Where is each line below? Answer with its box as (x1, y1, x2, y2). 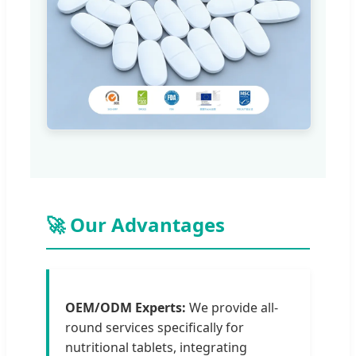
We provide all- (186, 298, 278, 316)
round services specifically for (65, 318, 244, 336)
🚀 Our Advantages (46, 211, 225, 238)
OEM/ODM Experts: (65, 298, 186, 316)
